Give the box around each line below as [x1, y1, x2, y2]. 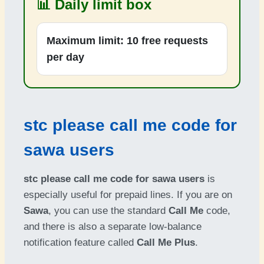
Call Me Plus [137, 237, 195, 248]
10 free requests [127, 35, 208, 47]
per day [47, 51, 84, 63]
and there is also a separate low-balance [24, 221, 202, 232]
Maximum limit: [47, 35, 124, 47]
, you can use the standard [48, 205, 169, 216]
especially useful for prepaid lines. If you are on [24, 189, 232, 200]
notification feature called [24, 237, 137, 248]
